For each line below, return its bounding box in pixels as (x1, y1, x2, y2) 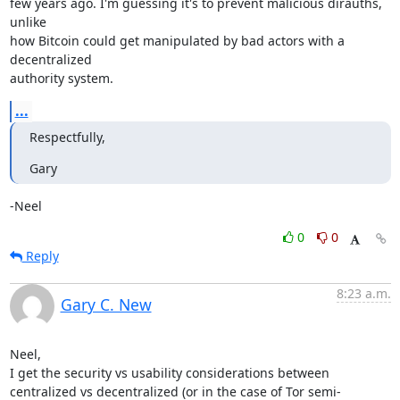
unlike (9, 13, 50, 30)
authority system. (9, 70, 113, 87)
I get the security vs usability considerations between (9, 364, 329, 381)
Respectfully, (29, 129, 105, 146)
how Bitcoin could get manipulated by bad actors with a (9, 32, 345, 49)
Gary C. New (60, 294, 152, 315)
